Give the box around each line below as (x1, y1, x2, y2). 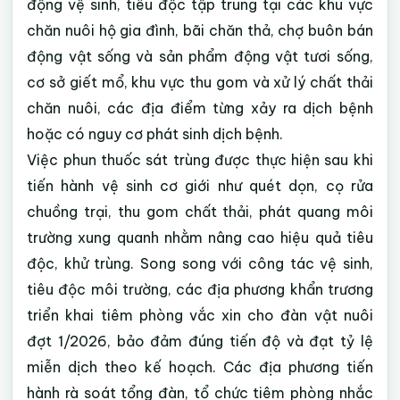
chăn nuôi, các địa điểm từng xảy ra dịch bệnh (27, 99, 373, 117)
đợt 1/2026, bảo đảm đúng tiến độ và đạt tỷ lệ (27, 332, 373, 350)
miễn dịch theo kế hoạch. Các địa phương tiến (27, 358, 373, 376)
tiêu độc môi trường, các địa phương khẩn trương (27, 280, 373, 298)
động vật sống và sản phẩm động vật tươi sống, (27, 47, 373, 65)
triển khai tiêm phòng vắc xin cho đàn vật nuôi (27, 306, 373, 324)
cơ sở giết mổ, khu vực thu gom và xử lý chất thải (27, 73, 373, 91)
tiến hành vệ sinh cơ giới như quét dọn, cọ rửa (27, 177, 373, 195)
